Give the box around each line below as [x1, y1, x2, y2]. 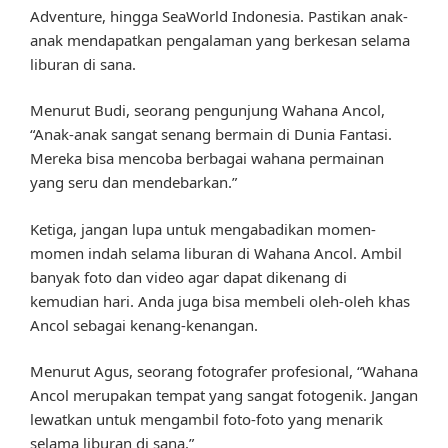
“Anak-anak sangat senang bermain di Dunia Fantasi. [30, 124, 392, 145]
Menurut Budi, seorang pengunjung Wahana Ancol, [30, 100, 385, 121]
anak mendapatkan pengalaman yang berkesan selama [30, 29, 410, 50]
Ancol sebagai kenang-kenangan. [30, 314, 258, 335]
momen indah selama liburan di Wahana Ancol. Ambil [30, 242, 402, 263]
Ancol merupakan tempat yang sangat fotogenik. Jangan [30, 385, 418, 406]
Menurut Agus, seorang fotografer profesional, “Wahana [30, 361, 418, 382]
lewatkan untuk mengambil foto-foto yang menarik [30, 409, 383, 430]
